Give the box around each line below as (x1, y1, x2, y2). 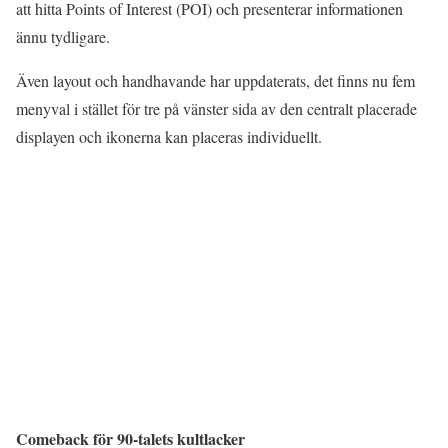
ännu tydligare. (16, 25, 110, 47)
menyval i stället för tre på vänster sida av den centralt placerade (16, 97, 417, 119)
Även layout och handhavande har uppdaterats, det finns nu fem (16, 69, 415, 91)
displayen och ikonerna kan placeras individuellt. (16, 125, 322, 147)
